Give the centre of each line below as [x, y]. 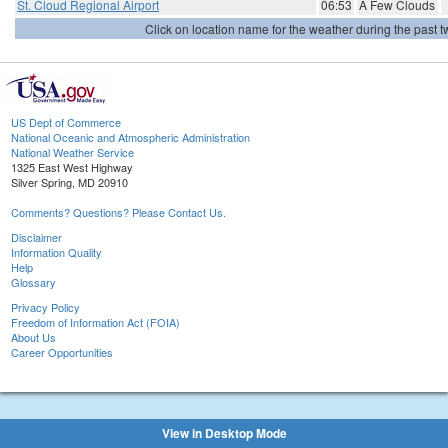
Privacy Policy [45, 307]
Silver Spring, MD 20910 [69, 182]
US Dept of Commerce [66, 122]
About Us [33, 337]
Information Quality [56, 252]
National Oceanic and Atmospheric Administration [130, 137]
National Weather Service [72, 152]
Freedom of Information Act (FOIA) [95, 322]
